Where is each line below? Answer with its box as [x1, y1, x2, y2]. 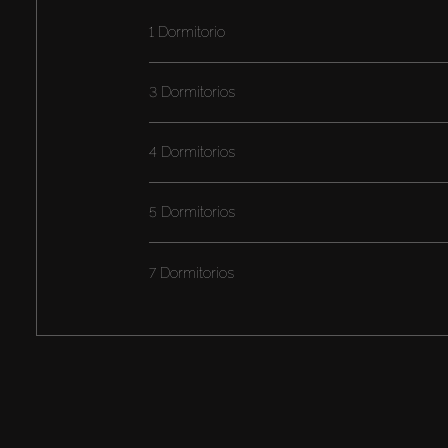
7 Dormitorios [148, 264, 234, 281]
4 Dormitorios [148, 144, 235, 161]
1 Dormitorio [148, 24, 225, 41]
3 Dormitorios [148, 84, 235, 101]
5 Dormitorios [148, 204, 235, 221]
